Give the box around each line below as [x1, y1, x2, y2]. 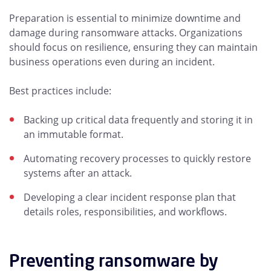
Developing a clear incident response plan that [24, 191, 236, 204]
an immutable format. [24, 128, 123, 141]
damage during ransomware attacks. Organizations [9, 26, 243, 39]
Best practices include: [9, 84, 111, 97]
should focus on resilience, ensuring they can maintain [9, 41, 258, 54]
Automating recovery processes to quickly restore [24, 152, 251, 165]
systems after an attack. [24, 166, 132, 180]
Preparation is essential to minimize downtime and [9, 11, 241, 25]
